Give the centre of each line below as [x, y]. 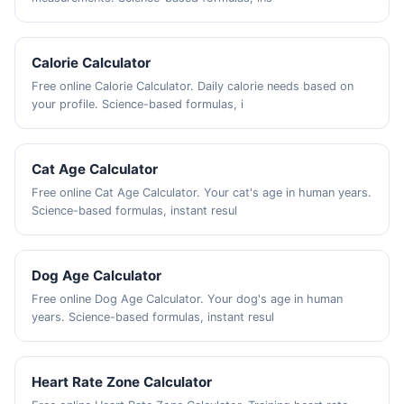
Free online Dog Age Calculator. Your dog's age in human [188, 299]
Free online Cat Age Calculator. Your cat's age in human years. [202, 193]
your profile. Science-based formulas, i [138, 104]
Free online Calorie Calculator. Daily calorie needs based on [193, 86]
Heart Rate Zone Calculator [122, 382]
